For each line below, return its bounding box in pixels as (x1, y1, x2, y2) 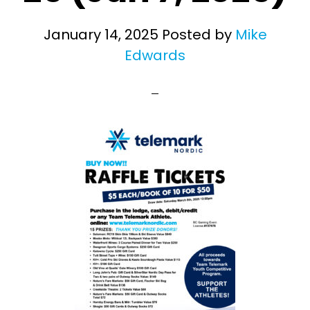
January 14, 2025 (43, 25, 158, 44)
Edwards (125, 46, 185, 65)
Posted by (158, 25, 235, 44)
